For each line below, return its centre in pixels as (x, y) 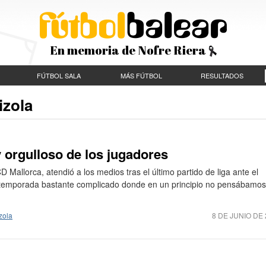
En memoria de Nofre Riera (129, 50)
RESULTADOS (222, 75)
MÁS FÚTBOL (141, 75)
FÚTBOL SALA (59, 75)
